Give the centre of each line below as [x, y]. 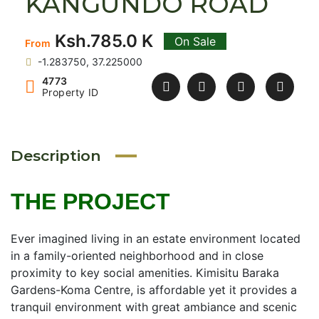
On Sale [195, 41]
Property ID [70, 92]
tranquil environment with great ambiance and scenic [154, 307]
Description [56, 156]
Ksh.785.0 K [102, 41]
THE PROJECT [90, 202]
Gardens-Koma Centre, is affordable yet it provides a [154, 290]
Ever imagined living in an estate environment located [156, 239]
